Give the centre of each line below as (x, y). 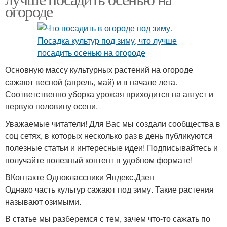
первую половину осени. (51, 106)
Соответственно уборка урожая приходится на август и (109, 94)
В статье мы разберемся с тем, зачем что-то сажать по (108, 219)
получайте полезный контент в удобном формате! (99, 160)
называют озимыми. (43, 202)
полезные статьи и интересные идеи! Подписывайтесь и (111, 148)
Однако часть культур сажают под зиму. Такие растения (109, 190)
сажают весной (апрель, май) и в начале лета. (91, 82)
